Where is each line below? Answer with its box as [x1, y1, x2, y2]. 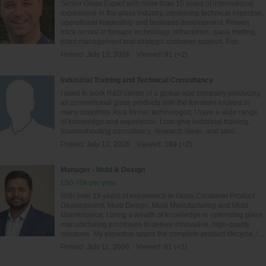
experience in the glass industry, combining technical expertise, [61, 9, 264, 17]
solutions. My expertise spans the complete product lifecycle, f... [61, 230, 264, 238]
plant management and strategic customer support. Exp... [61, 37, 243, 46]
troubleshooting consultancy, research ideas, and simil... [61, 127, 240, 135]
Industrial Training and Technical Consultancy [61, 76, 213, 84]
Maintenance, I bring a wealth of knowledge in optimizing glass [61, 211, 262, 219]
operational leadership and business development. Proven [61, 18, 249, 27]
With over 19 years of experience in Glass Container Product [61, 192, 255, 200]
